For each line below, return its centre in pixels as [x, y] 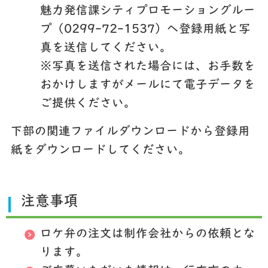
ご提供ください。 [88, 104]
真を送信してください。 [106, 48]
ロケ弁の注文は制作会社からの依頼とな [147, 234]
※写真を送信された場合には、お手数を [147, 67]
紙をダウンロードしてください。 [100, 151]
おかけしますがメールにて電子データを [147, 85]
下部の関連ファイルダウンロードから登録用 [130, 133]
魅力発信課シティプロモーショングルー [147, 11]
